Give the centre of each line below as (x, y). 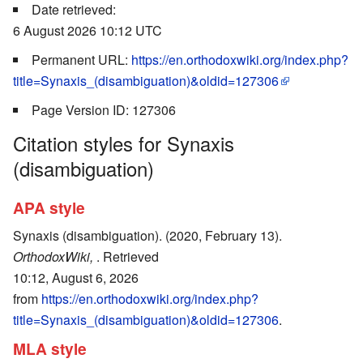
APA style (49, 208)
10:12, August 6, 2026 (76, 278)
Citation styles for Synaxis (124, 143)
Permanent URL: (81, 59)
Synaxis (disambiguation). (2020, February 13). (147, 235)
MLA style (50, 348)
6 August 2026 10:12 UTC (88, 30)
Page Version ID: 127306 (104, 109)
